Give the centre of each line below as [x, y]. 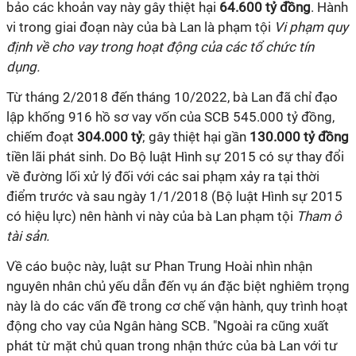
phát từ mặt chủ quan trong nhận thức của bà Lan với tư [172, 346]
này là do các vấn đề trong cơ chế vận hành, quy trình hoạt [177, 306]
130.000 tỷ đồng [299, 137]
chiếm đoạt [42, 137]
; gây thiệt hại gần [196, 137]
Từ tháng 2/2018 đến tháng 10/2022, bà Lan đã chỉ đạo [172, 97]
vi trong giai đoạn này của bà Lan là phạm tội [140, 27]
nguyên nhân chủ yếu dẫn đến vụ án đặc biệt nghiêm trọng [178, 286]
